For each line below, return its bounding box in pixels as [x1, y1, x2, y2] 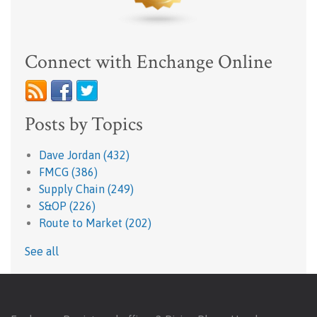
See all [25, 245, 59, 258]
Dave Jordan [39, 149, 103, 161]
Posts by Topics [25, 111, 143, 137]
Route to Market [39, 217, 125, 229]
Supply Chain [39, 183, 108, 195]
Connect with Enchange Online [25, 49, 272, 75]
